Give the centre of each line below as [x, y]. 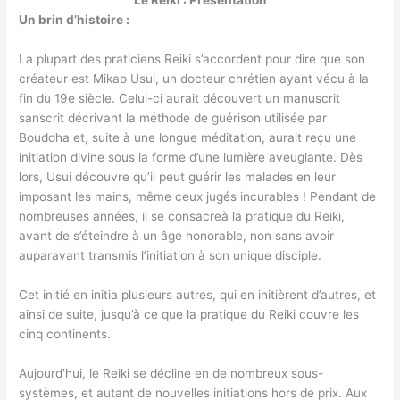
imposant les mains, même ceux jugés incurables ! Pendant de [198, 197]
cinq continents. [65, 333]
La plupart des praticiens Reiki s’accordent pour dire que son [192, 59]
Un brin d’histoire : [75, 20]
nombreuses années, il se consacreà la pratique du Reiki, [182, 217]
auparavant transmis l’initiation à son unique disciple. [171, 256]
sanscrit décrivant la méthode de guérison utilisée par [173, 118]
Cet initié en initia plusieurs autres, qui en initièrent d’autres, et [198, 294]
